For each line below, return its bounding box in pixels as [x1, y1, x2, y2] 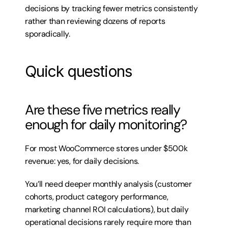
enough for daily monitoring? [25, 116, 187, 133]
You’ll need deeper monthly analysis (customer [25, 179, 192, 189]
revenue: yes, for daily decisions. [25, 156, 139, 166]
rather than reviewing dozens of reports [25, 16, 165, 26]
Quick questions [25, 62, 132, 80]
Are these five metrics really [25, 101, 180, 119]
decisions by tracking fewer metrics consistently [25, 3, 198, 14]
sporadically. [25, 28, 70, 39]
